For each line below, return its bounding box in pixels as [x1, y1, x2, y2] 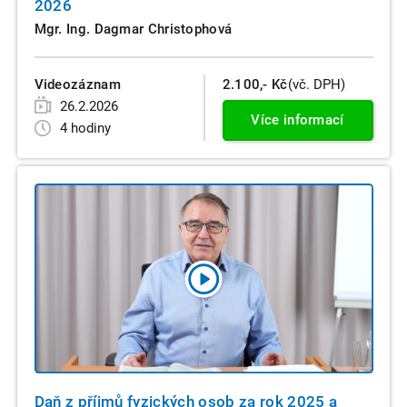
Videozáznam [34, 76, 121, 94]
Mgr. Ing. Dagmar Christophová [34, 20, 233, 37]
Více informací [251, 111, 344, 128]
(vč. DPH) [287, 76, 346, 94]
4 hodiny [59, 119, 112, 136]
